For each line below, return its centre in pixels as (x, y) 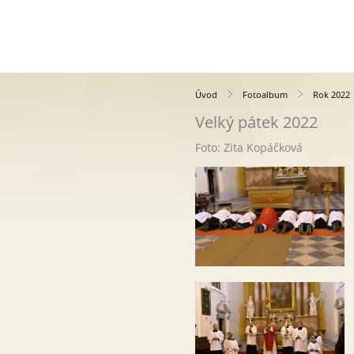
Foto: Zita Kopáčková (249, 147)
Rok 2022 (331, 94)
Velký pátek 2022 (256, 122)
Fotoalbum (265, 94)
